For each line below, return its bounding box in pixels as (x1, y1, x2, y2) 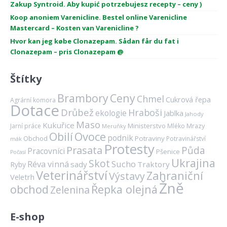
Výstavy (108, 169, 145, 183)
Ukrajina (171, 156, 215, 171)
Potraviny (134, 134, 165, 143)
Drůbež (60, 106, 94, 119)
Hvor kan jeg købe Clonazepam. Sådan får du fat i (10, 36, 179, 46)
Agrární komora (10, 96, 56, 105)
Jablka (163, 108, 183, 119)
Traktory (137, 159, 170, 170)
